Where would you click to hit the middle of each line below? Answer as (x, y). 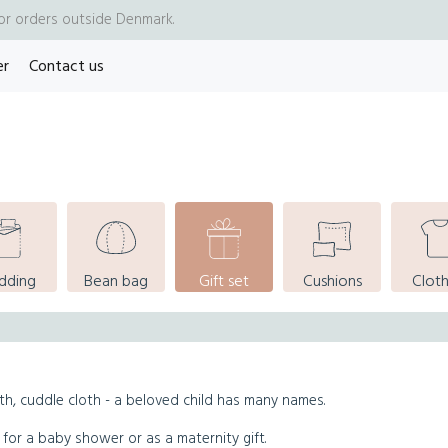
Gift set (224, 282)
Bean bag (115, 282)
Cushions (332, 282)
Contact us (66, 67)
